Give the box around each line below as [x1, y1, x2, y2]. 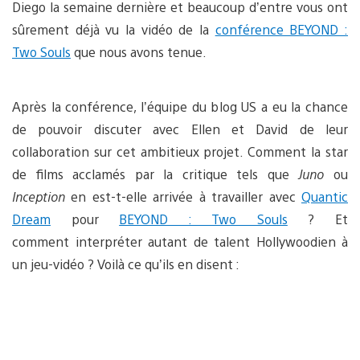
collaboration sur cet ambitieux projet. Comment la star [12, 142, 348, 160]
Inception [12, 187, 65, 205]
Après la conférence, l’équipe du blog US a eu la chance [12, 97, 348, 115]
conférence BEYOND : [215, 20, 349, 38]
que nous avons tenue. [71, 43, 207, 60]
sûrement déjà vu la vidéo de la [12, 20, 215, 38]
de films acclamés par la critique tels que [12, 165, 299, 182]
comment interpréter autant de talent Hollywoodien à [12, 232, 348, 250]
